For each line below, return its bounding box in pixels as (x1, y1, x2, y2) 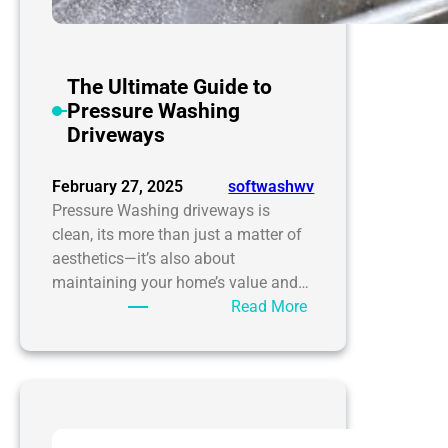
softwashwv (228, 177, 315, 197)
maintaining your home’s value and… (52, 273, 309, 293)
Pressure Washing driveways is (52, 201, 270, 221)
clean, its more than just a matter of (52, 225, 302, 245)
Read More (231, 297, 308, 317)
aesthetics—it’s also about (52, 249, 235, 269)
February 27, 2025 (52, 177, 183, 197)
